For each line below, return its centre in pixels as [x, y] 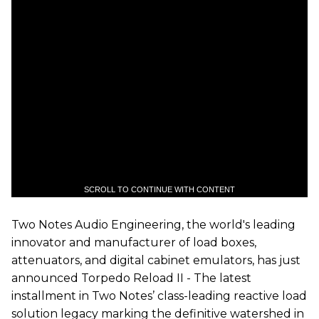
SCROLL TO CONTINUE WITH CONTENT [159, 189]
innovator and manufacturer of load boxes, [134, 242]
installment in [52, 296]
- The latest [218, 278]
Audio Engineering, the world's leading [184, 224]
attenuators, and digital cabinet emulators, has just [156, 260]
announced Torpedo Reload [94, 278]
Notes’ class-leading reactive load [211, 296]
